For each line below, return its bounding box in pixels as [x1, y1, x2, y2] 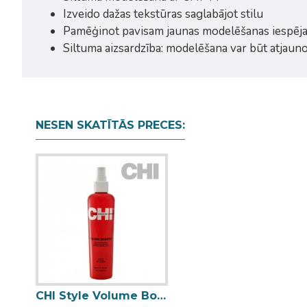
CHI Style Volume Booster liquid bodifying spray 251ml [157, 289, 166, 303]
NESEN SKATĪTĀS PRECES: [36, 119, 185, 132]
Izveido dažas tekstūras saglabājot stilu [63, 6, 263, 22]
